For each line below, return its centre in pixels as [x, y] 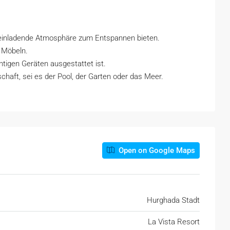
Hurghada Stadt [173, 200]
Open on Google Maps [156, 150]
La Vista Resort [174, 222]
